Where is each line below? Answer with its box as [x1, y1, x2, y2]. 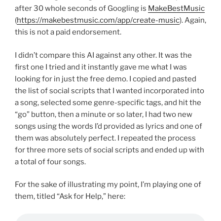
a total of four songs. [15, 157, 86, 166]
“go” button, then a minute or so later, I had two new [15, 110, 192, 119]
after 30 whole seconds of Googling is [15, 4, 148, 13]
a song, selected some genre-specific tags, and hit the [15, 98, 201, 107]
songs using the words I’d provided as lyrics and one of [15, 121, 202, 131]
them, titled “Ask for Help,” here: [15, 192, 125, 201]
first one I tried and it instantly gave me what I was [15, 62, 187, 72]
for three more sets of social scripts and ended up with [15, 145, 204, 154]
